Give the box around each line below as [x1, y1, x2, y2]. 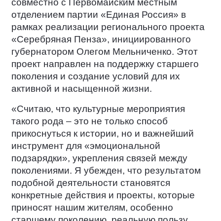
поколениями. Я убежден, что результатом [11, 165, 201, 176]
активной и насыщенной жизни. [11, 83, 152, 94]
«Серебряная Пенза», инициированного [11, 34, 191, 44]
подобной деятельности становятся [11, 178, 170, 188]
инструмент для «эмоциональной [11, 141, 160, 151]
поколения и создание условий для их [11, 71, 180, 81]
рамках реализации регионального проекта [11, 22, 205, 32]
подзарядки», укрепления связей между [11, 153, 187, 163]
